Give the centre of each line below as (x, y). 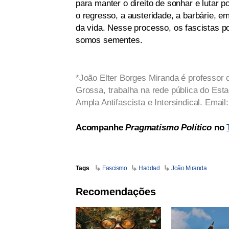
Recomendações (116, 192)
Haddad (149, 168)
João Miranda (189, 168)
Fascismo (115, 168)
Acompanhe (101, 128)
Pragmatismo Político (168, 128)
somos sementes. (109, 40)
